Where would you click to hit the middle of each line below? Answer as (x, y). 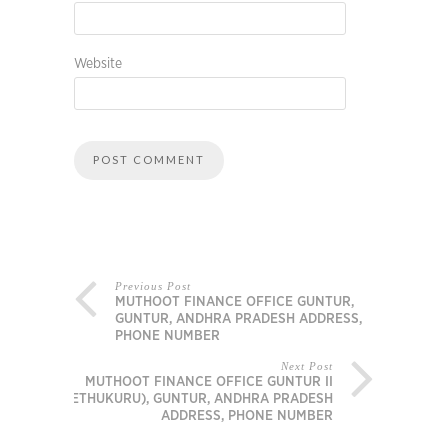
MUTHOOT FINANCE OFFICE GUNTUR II (209, 382)
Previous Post (153, 286)
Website (98, 64)
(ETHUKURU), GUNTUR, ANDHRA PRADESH (199, 399)
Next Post (307, 366)
